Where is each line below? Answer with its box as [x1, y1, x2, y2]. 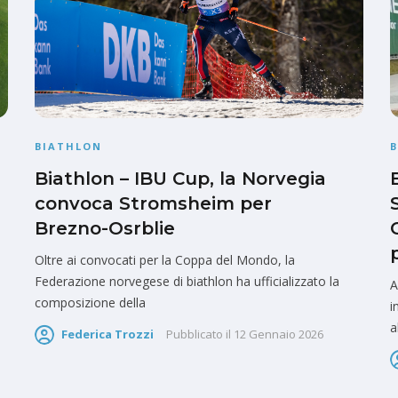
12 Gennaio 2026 [234, 326, 323, 343]
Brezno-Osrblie [35, 218, 175, 240]
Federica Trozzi [61, 326, 154, 343]
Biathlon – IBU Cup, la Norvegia [35, 168, 326, 190]
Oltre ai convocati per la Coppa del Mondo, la [35, 251, 295, 269]
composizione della [35, 294, 146, 312]
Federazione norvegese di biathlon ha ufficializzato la [35, 273, 339, 291]
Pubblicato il [166, 326, 231, 343]
